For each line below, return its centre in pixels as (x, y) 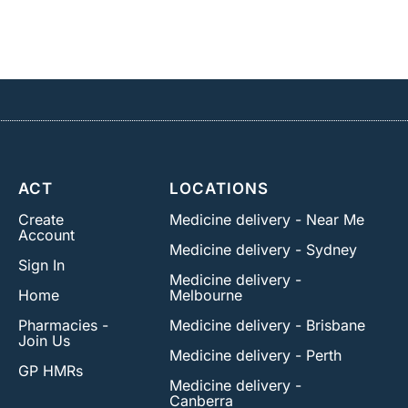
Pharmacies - (63, 325)
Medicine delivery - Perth (256, 355)
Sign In (41, 265)
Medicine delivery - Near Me (267, 219)
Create (41, 219)
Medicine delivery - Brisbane (268, 325)
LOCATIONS (219, 188)
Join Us (44, 340)
